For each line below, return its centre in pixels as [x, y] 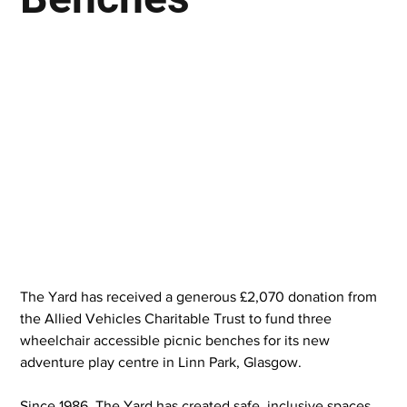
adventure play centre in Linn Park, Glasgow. [161, 362]
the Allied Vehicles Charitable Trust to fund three [178, 318]
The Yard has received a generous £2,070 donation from [201, 296]
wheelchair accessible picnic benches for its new [177, 340]
